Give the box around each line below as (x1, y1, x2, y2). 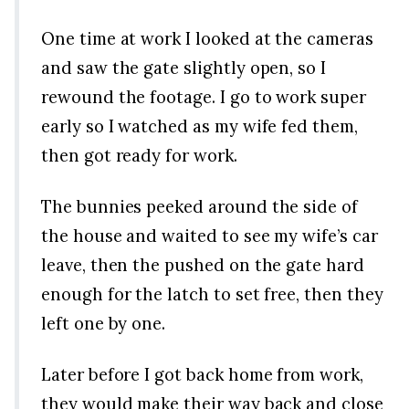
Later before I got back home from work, (41, 363, 363, 385)
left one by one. (41, 312, 166, 334)
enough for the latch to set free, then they (41, 283, 383, 305)
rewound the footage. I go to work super (41, 86, 366, 108)
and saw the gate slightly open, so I (41, 57, 327, 79)
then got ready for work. (41, 144, 237, 166)
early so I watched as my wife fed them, (41, 115, 358, 137)
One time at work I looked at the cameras (41, 27, 373, 49)
